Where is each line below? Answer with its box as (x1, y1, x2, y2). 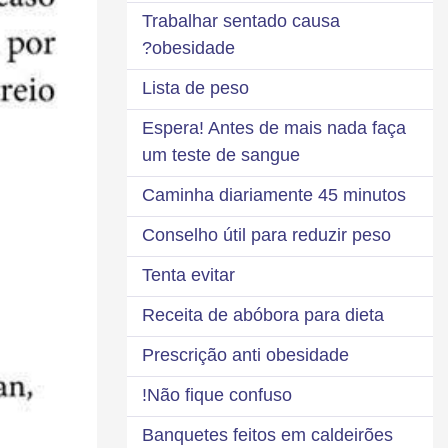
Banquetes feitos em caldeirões (142, 424, 393, 445)
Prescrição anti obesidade (142, 344, 349, 365)
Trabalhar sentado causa (142, 10, 340, 31)
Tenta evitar (142, 264, 235, 285)
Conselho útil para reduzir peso (142, 224, 391, 245)
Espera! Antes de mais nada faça (142, 117, 406, 138)
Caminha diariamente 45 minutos (142, 184, 406, 205)
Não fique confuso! (147, 384, 292, 405)
